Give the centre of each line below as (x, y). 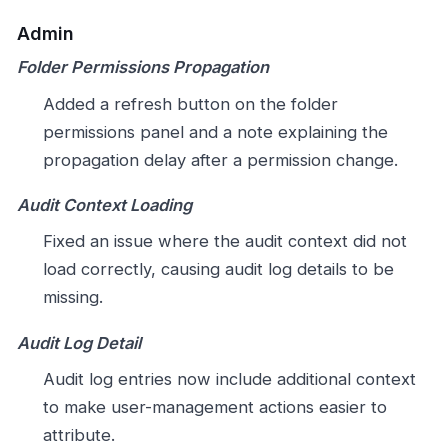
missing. (72, 297)
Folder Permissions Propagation (143, 67)
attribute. (78, 435)
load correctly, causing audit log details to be (218, 269)
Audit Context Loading (104, 204)
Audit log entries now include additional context (229, 379)
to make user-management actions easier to (214, 407)
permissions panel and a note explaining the (215, 131)
